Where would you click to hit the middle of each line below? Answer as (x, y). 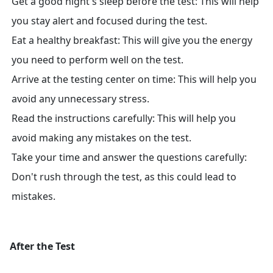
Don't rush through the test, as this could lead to (124, 177)
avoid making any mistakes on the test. (101, 138)
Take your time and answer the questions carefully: (129, 157)
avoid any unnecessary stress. (80, 99)
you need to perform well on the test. (97, 60)
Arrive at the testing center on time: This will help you (134, 79)
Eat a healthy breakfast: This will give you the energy (132, 40)
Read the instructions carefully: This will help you (124, 118)
